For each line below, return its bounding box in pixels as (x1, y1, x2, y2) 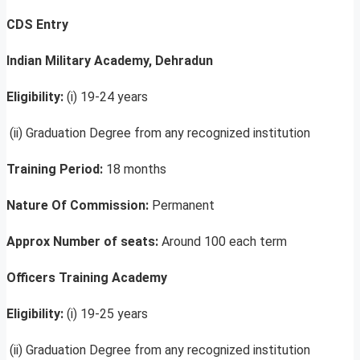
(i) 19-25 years (67, 306, 148, 322)
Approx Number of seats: (6, 234, 162, 250)
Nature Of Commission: (6, 198, 152, 214)
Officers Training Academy (6, 270, 167, 286)
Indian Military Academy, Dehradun (6, 53, 213, 69)
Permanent (152, 198, 215, 214)
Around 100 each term (162, 234, 287, 250)
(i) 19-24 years (67, 89, 148, 105)
